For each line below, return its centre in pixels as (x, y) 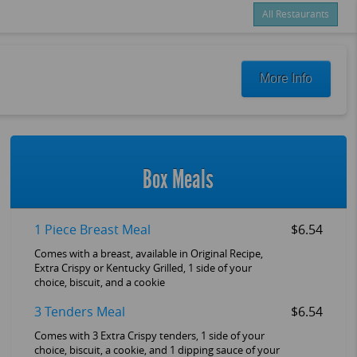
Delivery (145, 61)
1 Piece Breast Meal (92, 230)
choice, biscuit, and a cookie (99, 283)
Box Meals (178, 180)
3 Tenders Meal (79, 312)
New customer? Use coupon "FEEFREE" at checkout (184, 86)
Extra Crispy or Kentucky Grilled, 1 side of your (143, 269)
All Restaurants (296, 15)
